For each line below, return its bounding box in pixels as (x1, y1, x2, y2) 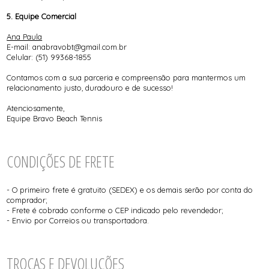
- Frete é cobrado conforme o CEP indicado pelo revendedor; (7, 205, 224, 215)
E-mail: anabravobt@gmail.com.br (7, 42, 127, 52)
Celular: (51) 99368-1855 (7, 52, 92, 62)
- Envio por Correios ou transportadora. (7, 215, 150, 225)
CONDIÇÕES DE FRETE (7, 151, 115, 173)
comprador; (7, 195, 48, 205)
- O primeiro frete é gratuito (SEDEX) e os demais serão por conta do (7, 184, 253, 195)
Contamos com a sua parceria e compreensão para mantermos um (7, 73, 246, 83)
